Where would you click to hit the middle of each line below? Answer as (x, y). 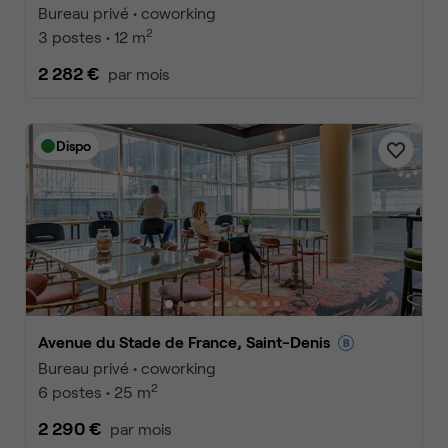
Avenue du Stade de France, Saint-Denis (189, 341)
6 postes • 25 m (94, 391)
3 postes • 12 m (92, 36)
